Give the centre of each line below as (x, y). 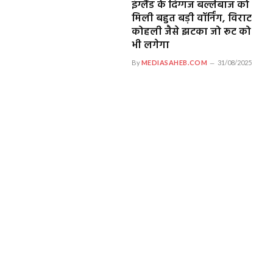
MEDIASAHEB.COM (174, 62)
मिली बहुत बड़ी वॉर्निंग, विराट (191, 18)
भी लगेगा (150, 45)
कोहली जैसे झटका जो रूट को (191, 32)
